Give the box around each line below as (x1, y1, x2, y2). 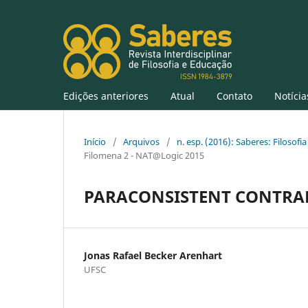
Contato (217, 89, 252, 102)
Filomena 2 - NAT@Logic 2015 (84, 148, 204, 162)
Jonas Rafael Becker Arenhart (84, 248, 222, 262)
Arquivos (123, 135, 159, 148)
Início (84, 135, 106, 148)
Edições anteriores (63, 89, 148, 102)
